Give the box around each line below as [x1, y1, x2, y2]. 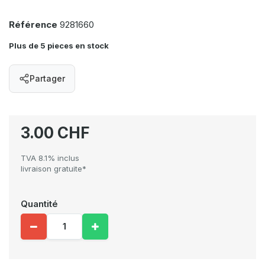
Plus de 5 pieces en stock [9, 41, 109, 50]
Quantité [21, 198, 58, 209]
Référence [9, 19, 57, 30]
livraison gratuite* [21, 164, 86, 173]
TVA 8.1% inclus [21, 153, 79, 163]
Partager [30, 73, 65, 83]
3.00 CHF [21, 124, 90, 142]
